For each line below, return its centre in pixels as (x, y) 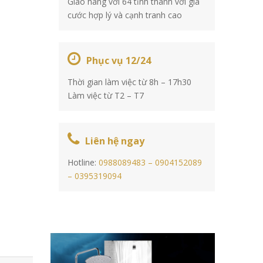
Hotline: (83, 162)
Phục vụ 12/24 (118, 60)
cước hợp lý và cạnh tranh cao (124, 15)
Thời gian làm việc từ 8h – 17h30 (129, 82)
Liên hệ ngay (114, 141)
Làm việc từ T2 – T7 (105, 95)
